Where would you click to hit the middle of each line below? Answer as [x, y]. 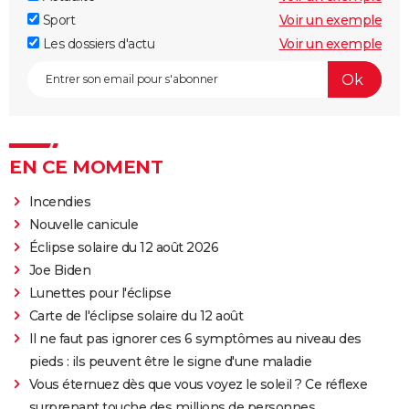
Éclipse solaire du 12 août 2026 [124, 248]
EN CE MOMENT [86, 168]
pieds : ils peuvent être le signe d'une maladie [170, 362]
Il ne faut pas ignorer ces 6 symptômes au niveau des [195, 339]
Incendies [60, 202]
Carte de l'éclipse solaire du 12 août [136, 316]
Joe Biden [60, 271]
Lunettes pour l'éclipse [100, 294]
